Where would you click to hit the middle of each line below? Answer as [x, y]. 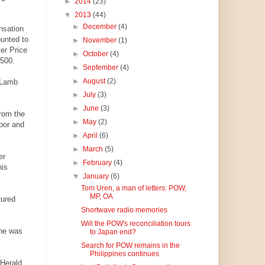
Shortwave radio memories [125, 210]
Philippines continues [125, 254]
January [96, 177]
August [95, 81]
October [96, 54]
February [98, 163]
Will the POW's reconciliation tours [136, 224]
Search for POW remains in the [131, 246]
